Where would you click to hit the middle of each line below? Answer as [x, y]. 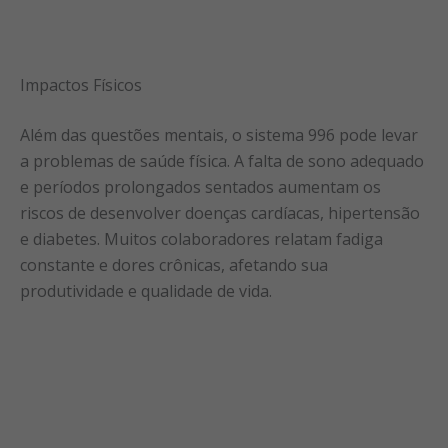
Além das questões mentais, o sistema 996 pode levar [219, 134]
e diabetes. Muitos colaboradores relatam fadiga [201, 238]
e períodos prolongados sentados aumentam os [200, 186]
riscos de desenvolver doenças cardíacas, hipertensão [220, 212]
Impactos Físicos [81, 84]
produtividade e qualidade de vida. [146, 290]
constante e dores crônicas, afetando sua [174, 264]
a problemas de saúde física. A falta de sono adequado [222, 160]
